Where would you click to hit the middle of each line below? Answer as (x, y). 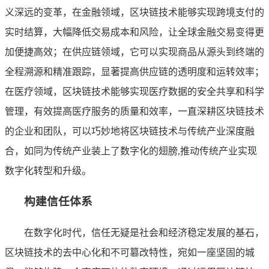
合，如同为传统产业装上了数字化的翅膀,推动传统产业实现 (131, 151)
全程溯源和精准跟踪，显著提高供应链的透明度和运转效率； (134, 71)
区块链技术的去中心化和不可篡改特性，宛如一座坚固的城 (130, 253)
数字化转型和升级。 (48, 171)
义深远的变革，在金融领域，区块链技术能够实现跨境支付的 (134, 12)
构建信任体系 (58, 202)
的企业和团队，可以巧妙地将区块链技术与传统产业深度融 (130, 131)
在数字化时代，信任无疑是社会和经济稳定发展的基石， (144, 233)
